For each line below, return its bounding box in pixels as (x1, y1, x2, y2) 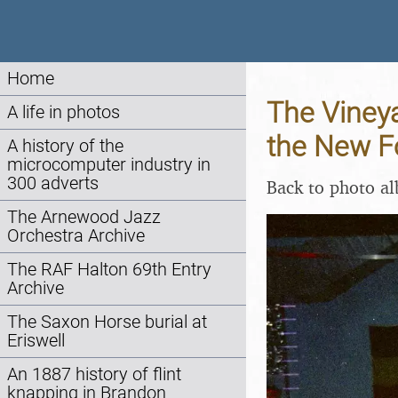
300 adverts (7, 173, 99, 194)
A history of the (7, 136, 123, 156)
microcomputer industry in (7, 155, 211, 175)
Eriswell (7, 330, 65, 351)
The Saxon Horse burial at (7, 312, 207, 332)
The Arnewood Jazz (7, 207, 161, 227)
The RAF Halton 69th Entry (7, 259, 211, 280)
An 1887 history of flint (7, 364, 181, 385)
